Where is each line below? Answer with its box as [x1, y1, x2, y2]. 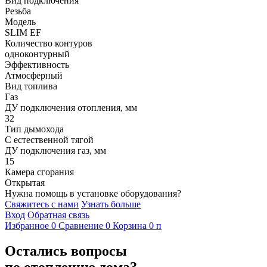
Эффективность [5, 59, 69, 70]
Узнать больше [81, 198, 141, 209]
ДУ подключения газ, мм [5, 145, 106, 156]
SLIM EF [5, 27, 41, 38]
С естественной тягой [5, 134, 94, 145]
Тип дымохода [5, 123, 64, 134]
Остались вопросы [5, 243, 127, 259]
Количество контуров [5, 38, 92, 48]
